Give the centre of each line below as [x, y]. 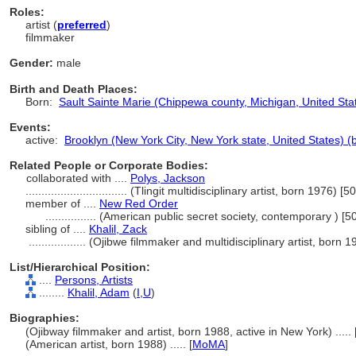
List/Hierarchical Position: [80, 267]
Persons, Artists [94, 280]
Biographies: [44, 318]
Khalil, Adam [99, 292]
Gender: [31, 63]
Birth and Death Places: [74, 89]
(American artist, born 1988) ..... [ [109, 344]
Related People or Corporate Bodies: [109, 165]
